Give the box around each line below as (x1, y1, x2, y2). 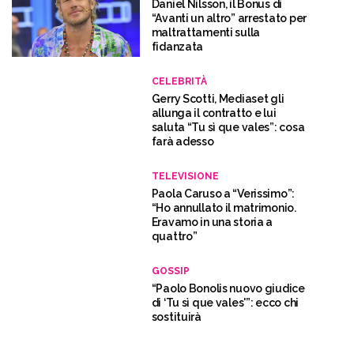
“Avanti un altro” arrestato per (151, 12, 307, 25)
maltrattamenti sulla (151, 26, 261, 40)
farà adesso (151, 135, 214, 149)
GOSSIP (151, 265, 190, 277)
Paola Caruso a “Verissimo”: (151, 187, 296, 201)
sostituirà (151, 311, 201, 324)
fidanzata (151, 40, 204, 54)
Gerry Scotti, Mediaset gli (151, 92, 284, 106)
